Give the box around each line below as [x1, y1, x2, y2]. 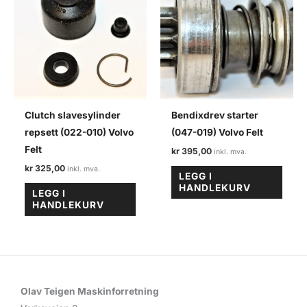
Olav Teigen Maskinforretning [21, 285, 159, 297]
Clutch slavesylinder [25, 110, 121, 121]
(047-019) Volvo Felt [171, 127, 264, 138]
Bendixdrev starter [171, 110, 259, 121]
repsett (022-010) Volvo [25, 127, 134, 138]
